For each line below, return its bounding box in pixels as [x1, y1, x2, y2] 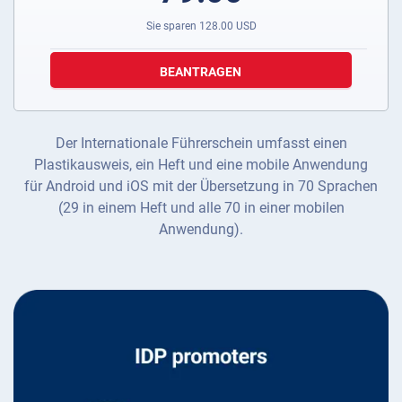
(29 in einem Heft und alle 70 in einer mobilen [57, 199, 345, 217]
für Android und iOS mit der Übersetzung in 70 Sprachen [24, 178, 378, 196]
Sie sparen [145, 20, 199, 33]
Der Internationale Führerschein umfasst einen [55, 135, 347, 153]
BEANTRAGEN [160, 65, 242, 80]
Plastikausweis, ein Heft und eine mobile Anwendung [34, 156, 368, 174]
